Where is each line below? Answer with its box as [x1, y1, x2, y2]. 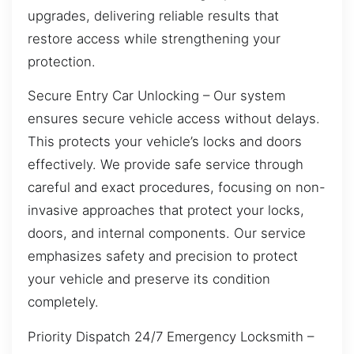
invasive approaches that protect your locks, [28, 202, 304, 219]
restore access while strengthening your [28, 30, 281, 47]
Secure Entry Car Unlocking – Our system [28, 88, 285, 104]
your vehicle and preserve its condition [28, 271, 270, 288]
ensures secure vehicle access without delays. [28, 111, 320, 127]
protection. [28, 53, 96, 70]
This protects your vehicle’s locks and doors [28, 134, 302, 150]
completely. [28, 294, 99, 311]
